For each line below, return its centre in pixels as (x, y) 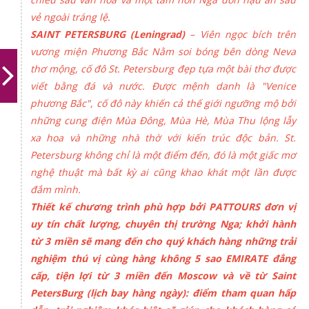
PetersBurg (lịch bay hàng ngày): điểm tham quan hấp (163, 292)
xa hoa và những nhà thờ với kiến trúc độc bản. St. (163, 137)
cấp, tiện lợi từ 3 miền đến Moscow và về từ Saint (163, 275)
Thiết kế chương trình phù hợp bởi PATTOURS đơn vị (163, 206)
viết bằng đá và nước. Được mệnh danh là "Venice (163, 86)
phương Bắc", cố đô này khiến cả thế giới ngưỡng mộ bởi (163, 103)
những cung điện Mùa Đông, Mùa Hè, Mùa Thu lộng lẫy (163, 120)
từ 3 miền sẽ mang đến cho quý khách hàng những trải (163, 241)
